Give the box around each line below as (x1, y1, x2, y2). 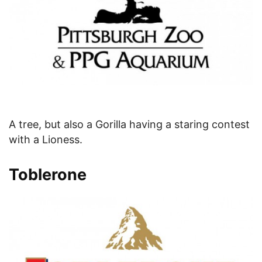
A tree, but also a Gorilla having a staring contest (9, 118, 250, 130)
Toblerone (9, 164, 87, 184)
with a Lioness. (9, 133, 82, 146)
